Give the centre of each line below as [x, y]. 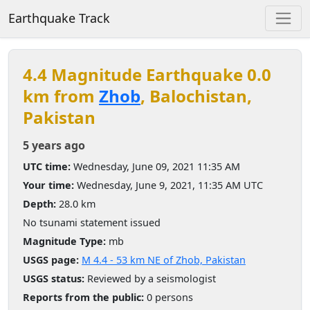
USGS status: [54, 278]
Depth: [39, 203]
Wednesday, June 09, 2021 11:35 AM [155, 166]
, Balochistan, [196, 95]
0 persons [168, 297]
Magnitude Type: [64, 241]
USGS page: [51, 259]
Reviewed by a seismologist [150, 278]
